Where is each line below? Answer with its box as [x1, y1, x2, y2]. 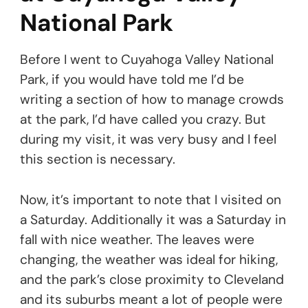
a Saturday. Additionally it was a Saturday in [20, 210, 286, 228]
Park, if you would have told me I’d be [20, 70, 244, 88]
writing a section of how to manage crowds [20, 90, 284, 108]
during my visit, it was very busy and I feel [20, 130, 276, 148]
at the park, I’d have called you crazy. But [20, 110, 266, 128]
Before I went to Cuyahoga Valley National [20, 50, 274, 68]
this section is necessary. [20, 150, 175, 168]
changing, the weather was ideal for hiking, [20, 250, 278, 268]
